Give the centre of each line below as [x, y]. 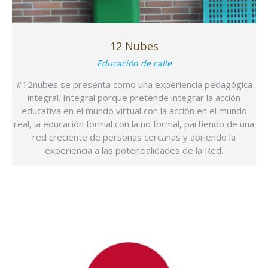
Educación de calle [134, 63]
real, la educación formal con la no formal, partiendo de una [134, 124]
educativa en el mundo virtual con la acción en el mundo [134, 111]
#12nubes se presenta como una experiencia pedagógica [134, 85]
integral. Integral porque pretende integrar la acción [134, 98]
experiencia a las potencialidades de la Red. [134, 150]
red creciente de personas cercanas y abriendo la [134, 137]
